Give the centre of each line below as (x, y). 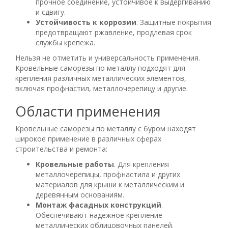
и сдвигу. (51, 12)
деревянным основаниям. (80, 194)
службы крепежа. (65, 42)
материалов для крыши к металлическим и (110, 184)
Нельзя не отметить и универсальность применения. (108, 58)
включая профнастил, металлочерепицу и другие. (102, 88)
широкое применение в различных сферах (88, 138)
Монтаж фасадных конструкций (98, 205)
